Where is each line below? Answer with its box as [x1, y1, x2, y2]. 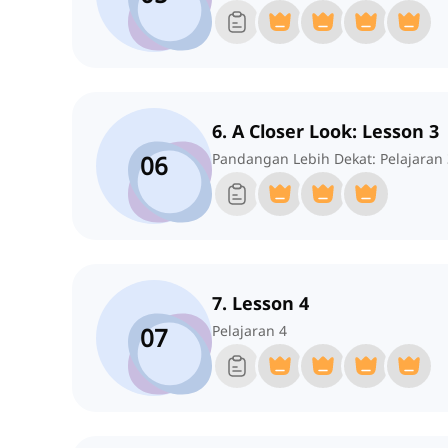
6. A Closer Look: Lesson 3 [212, 119, 439, 144]
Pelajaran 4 [212, 321, 287, 341]
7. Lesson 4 [212, 291, 309, 316]
